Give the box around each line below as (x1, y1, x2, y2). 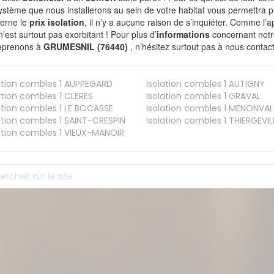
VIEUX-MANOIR (62, 127, 125, 139)
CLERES (62, 90, 94, 103)
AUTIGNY (226, 78, 265, 91)
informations (157, 28, 210, 41)
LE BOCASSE (62, 102, 114, 115)
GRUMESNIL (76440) (43, 40, 131, 53)
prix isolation (29, 16, 85, 29)
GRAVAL (226, 90, 261, 103)
